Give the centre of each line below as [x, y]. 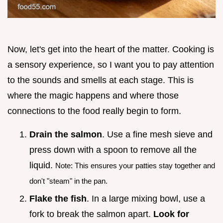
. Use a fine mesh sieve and [157, 134]
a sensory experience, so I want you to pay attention [111, 64]
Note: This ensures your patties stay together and [135, 165]
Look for [171, 214]
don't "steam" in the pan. [68, 181]
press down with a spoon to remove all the [113, 150]
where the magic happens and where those [93, 95]
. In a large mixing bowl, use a [146, 199]
